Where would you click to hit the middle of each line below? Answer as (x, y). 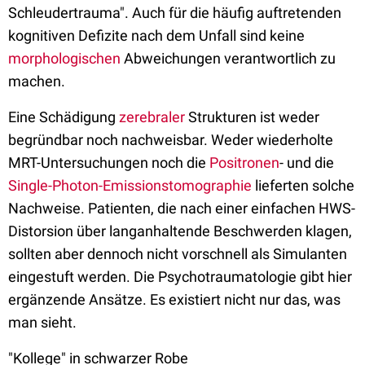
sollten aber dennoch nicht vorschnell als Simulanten (178, 254)
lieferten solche (303, 186)
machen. (37, 81)
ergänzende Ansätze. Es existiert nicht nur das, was (174, 300)
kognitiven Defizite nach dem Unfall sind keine (156, 36)
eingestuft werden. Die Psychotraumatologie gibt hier (180, 277)
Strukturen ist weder (252, 117)
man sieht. (42, 323)
